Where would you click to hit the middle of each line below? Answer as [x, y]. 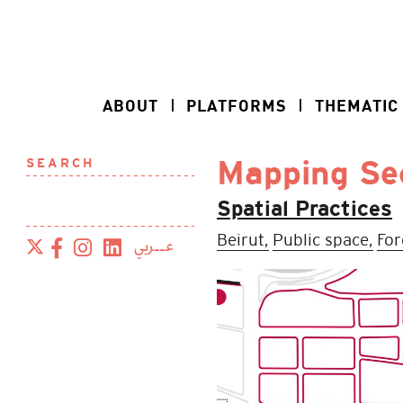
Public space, [323, 240]
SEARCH [60, 164]
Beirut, [243, 240]
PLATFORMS [236, 105]
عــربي [153, 246]
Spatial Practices [304, 210]
